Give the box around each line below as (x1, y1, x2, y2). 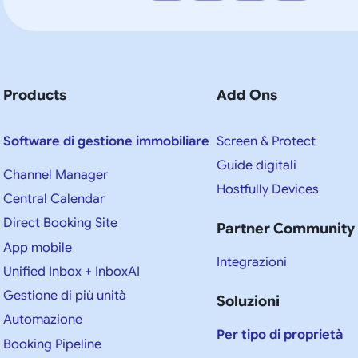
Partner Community (217, 220, 356, 238)
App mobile (3, 239, 72, 256)
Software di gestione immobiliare (3, 133, 209, 149)
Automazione (3, 312, 82, 328)
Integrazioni (217, 254, 288, 271)
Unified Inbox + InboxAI (3, 263, 140, 280)
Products (3, 86, 66, 104)
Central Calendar (3, 191, 105, 207)
